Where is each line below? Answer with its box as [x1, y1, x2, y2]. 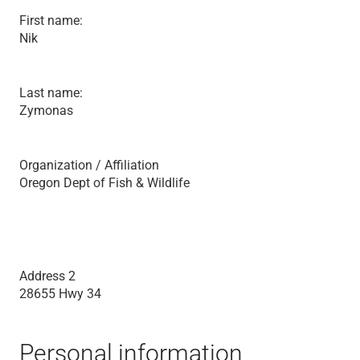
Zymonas [19, 102, 73, 118]
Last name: [19, 84, 83, 100]
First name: [19, 12, 83, 28]
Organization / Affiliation [19, 157, 159, 173]
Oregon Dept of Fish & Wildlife [19, 174, 190, 190]
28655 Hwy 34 [19, 285, 101, 301]
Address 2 [19, 268, 76, 284]
